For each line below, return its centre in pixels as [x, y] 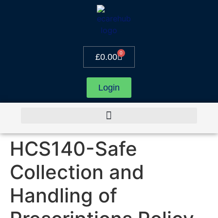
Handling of [64, 195]
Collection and [77, 172]
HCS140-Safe [73, 149]
